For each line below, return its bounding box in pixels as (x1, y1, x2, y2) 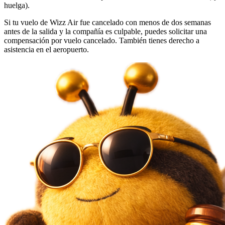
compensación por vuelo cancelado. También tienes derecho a (4, 36, 199, 45)
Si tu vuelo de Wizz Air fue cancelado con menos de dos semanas (4, 18, 211, 27)
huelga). (4, 1, 30, 10)
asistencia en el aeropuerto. (4, 45, 89, 54)
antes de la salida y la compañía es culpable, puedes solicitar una (4, 27, 207, 36)
